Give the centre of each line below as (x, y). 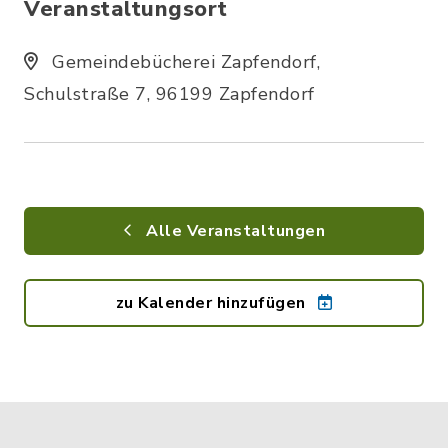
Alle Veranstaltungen (233, 230)
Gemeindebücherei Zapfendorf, (183, 61)
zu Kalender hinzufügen (212, 302)
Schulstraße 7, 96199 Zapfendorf (169, 93)
